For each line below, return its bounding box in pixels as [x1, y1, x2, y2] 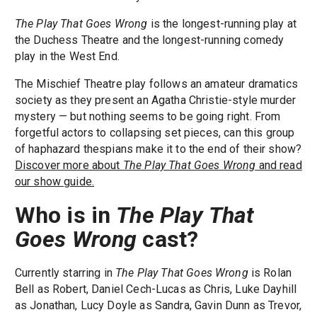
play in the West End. [14, 50, 120, 64]
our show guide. [14, 175, 95, 189]
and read [255, 158, 302, 173]
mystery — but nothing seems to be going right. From [14, 110, 281, 124]
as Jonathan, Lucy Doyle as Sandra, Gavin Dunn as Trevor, [14, 299, 302, 313]
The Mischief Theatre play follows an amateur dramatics [14, 77, 298, 91]
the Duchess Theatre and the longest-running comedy [14, 33, 284, 47]
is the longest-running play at [147, 17, 297, 31]
